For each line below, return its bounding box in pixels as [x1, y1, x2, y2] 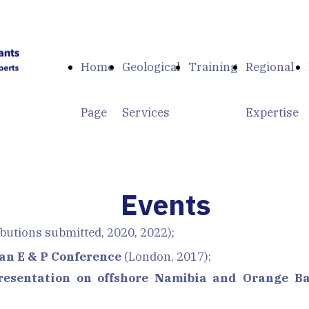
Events [120, 186, 211, 223]
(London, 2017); [121, 248, 211, 264]
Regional [246, 59, 294, 74]
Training [188, 59, 237, 74]
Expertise [246, 105, 299, 120]
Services [122, 105, 170, 120]
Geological [122, 59, 180, 74]
